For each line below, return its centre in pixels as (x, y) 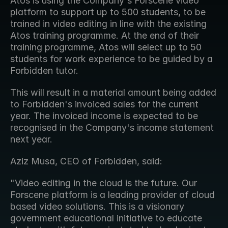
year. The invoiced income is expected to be (104, 116)
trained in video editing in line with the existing (108, 24)
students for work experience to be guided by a (111, 59)
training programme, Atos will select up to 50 (106, 47)
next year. (31, 139)
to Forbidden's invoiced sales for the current (104, 104)
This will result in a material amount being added (113, 92)
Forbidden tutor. (44, 70)
